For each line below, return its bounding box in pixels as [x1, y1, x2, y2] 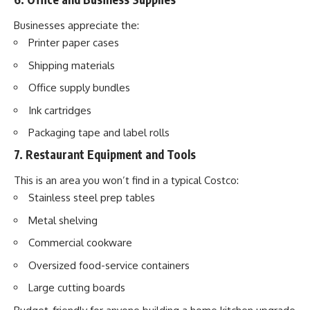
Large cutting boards [28, 281, 125, 295]
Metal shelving [28, 213, 98, 227]
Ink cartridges [28, 103, 91, 117]
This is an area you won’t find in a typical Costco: [14, 174, 239, 188]
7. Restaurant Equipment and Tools [14, 146, 196, 162]
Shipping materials [28, 58, 115, 72]
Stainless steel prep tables [28, 191, 155, 205]
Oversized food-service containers [28, 258, 190, 272]
